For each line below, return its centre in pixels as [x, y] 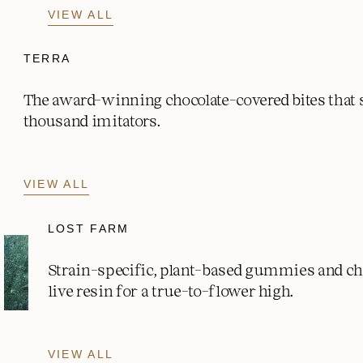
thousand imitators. [92, 121]
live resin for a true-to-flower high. [171, 290]
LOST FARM [88, 228]
